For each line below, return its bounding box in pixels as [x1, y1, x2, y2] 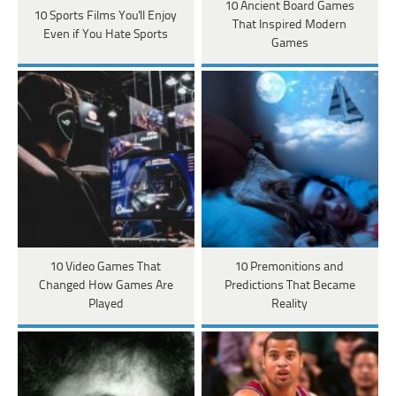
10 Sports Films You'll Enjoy [34, 9, 178, 23]
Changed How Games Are [38, 279, 173, 293]
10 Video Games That [50, 261, 162, 275]
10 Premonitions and [235, 261, 345, 275]
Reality [271, 298, 308, 312]
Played [88, 298, 124, 312]
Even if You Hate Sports [43, 27, 169, 42]
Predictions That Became [224, 279, 355, 293]
